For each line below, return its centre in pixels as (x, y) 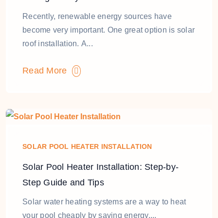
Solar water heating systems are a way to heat (104, 202)
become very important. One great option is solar (109, 30)
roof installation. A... (58, 44)
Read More (47, 71)
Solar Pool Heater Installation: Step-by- (100, 167)
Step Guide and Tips (63, 183)
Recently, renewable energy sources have (97, 17)
